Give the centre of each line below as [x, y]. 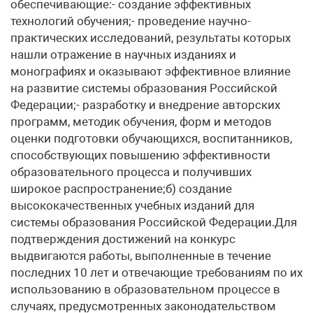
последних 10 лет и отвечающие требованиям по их [156, 272]
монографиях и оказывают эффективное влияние [151, 71]
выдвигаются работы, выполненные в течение [141, 256]
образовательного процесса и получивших [131, 172]
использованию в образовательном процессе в [145, 289]
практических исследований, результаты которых [151, 38]
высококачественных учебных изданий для [132, 205]
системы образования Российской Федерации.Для [154, 222]
